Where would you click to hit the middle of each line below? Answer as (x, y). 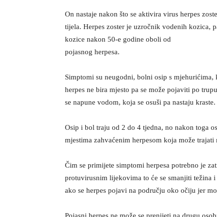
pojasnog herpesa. (93, 52)
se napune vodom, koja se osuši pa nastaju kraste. (140, 102)
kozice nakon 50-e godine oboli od (118, 39)
